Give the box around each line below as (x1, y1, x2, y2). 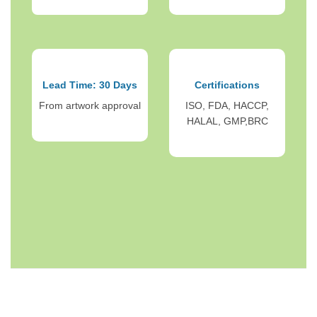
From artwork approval (39, 99, 141, 111)
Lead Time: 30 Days (42, 79, 137, 91)
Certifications (195, 79, 260, 91)
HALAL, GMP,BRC (186, 115, 268, 127)
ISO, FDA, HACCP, (185, 99, 269, 111)
